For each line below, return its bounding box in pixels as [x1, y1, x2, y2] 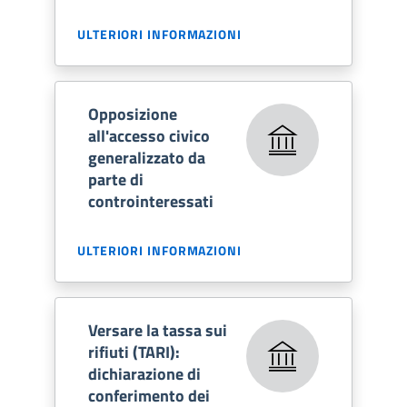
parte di [88, 166, 144, 192]
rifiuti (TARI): [88, 339, 180, 364]
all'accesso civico [88, 123, 210, 148]
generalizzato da [88, 144, 205, 170]
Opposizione [88, 101, 177, 126]
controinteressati [88, 188, 213, 213]
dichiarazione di [88, 361, 201, 386]
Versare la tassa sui [88, 317, 227, 342]
